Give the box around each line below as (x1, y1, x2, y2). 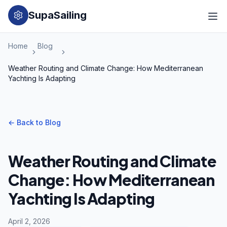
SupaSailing (28, 9, 87, 21)
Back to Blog (17, 118, 61, 127)
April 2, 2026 (8, 217, 50, 225)
